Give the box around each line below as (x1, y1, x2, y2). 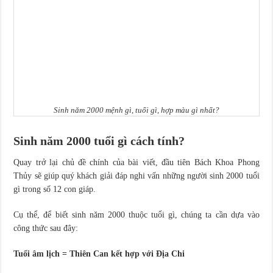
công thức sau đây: (13, 224, 79, 233)
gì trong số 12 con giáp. (13, 185, 96, 194)
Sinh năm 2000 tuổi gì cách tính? (13, 134, 185, 148)
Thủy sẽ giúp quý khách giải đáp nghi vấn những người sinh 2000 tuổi (13, 171, 260, 181)
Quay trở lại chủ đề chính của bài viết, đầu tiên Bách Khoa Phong (13, 158, 260, 168)
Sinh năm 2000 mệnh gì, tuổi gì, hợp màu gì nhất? (53, 105, 219, 115)
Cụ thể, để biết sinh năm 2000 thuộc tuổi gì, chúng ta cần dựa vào (13, 210, 260, 220)
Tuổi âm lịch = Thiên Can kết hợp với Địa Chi (13, 249, 185, 259)
